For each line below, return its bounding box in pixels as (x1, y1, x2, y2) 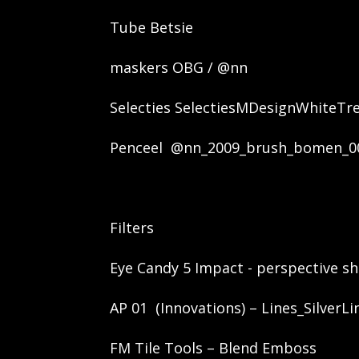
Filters (110, 217, 154, 237)
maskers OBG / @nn (110, 57, 248, 77)
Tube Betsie (110, 17, 197, 37)
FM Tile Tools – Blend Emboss (110, 337, 317, 357)
